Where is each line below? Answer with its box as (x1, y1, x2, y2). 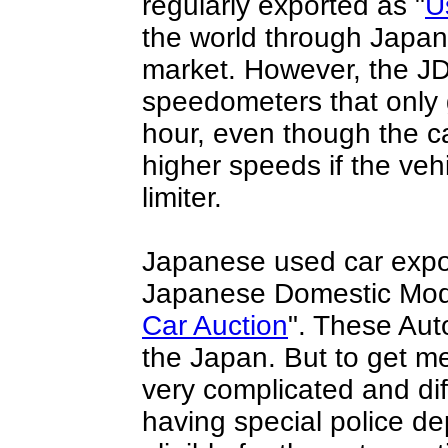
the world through (142, 22, 370, 53)
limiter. (142, 182, 222, 213)
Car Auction (142, 310, 288, 341)
